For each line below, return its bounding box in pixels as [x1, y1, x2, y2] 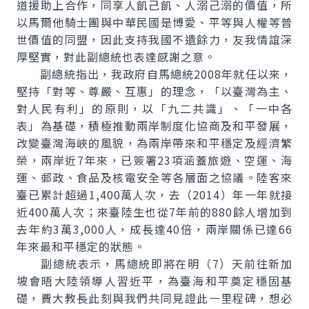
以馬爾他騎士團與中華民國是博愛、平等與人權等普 [17, 14, 292, 30]
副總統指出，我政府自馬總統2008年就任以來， [17, 66, 292, 82]
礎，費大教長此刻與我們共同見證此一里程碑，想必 [17, 290, 292, 306]
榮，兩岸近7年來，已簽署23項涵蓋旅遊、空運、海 [17, 152, 292, 168]
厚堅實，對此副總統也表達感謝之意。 [17, 48, 216, 65]
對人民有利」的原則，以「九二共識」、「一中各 [17, 100, 292, 117]
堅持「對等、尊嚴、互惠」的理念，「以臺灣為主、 [17, 83, 292, 99]
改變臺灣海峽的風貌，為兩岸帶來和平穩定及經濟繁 [17, 134, 292, 151]
